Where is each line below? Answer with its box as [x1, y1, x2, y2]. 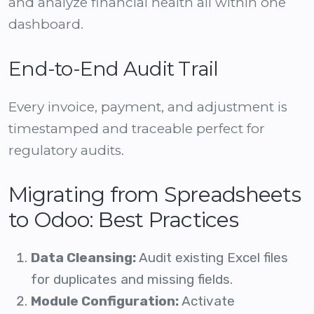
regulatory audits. [8, 142, 124, 159]
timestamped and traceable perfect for [8, 121, 265, 137]
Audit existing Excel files [136, 250, 288, 266]
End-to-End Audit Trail [8, 57, 219, 81]
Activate [179, 293, 235, 310]
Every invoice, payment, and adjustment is [8, 99, 287, 116]
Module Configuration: [31, 293, 179, 310]
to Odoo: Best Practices [8, 207, 238, 233]
